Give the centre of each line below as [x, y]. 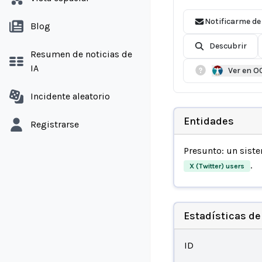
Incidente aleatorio [70, 96]
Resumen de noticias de [81, 54]
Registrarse [55, 124]
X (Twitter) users [217, 166]
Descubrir [228, 46]
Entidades [208, 121]
